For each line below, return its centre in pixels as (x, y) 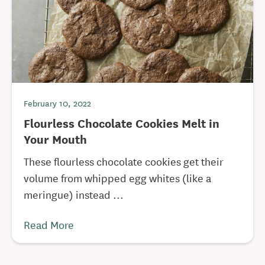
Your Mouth (55, 139)
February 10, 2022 (57, 103)
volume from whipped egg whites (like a (117, 177)
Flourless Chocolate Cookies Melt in (122, 123)
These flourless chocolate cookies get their (124, 161)
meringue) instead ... (74, 194)
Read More (49, 224)
